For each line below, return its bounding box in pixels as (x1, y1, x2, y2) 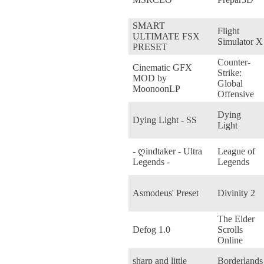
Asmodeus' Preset (133, 187, 199, 198)
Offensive (217, 88, 254, 99)
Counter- (217, 57, 250, 67)
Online (217, 235, 243, 245)
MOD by (133, 72, 167, 83)
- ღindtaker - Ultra (133, 146, 202, 156)
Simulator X (217, 36, 263, 47)
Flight (217, 25, 239, 36)
